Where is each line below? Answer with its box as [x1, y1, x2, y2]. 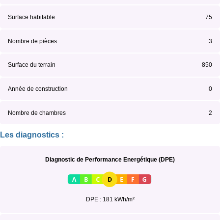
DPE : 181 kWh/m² [85, 196, 135, 203]
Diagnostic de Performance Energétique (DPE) [45, 156, 175, 164]
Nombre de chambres [8, 109, 66, 116]
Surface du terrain [8, 61, 55, 69]
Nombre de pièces [8, 37, 57, 45]
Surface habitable [8, 13, 55, 21]
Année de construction [8, 85, 68, 93]
